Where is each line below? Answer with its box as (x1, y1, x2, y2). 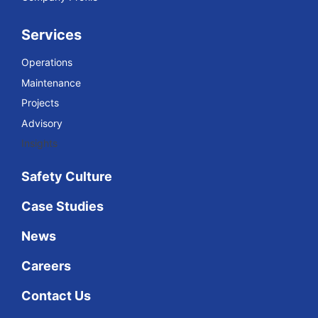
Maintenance (21, 76, 81, 89)
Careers (21, 258, 71, 273)
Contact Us (21, 287, 91, 303)
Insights (21, 137, 57, 150)
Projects (21, 97, 59, 109)
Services (21, 26, 82, 44)
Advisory (21, 116, 62, 129)
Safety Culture (21, 168, 112, 184)
